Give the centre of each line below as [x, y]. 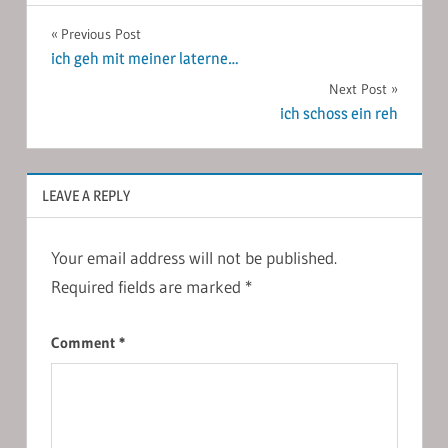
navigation [114, 78]
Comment [84, 342]
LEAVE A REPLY [85, 195]
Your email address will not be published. [193, 258]
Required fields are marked [147, 287]
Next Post [357, 89]
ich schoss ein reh [338, 114]
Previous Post [100, 33]
